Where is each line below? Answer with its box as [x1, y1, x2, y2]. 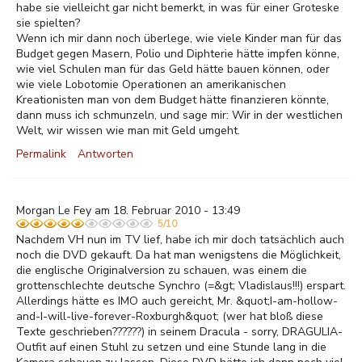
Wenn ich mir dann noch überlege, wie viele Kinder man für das [16, 31, 342, 46]
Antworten [78, 146, 133, 162]
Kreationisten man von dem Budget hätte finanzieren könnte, [16, 92, 329, 107]
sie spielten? [16, 15, 80, 31]
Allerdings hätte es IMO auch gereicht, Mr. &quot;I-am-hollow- [16, 293, 338, 309]
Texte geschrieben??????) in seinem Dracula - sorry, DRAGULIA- [16, 324, 343, 339]
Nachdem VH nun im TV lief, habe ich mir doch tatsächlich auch [16, 232, 344, 247]
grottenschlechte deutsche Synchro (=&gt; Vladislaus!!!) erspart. [16, 278, 346, 293]
